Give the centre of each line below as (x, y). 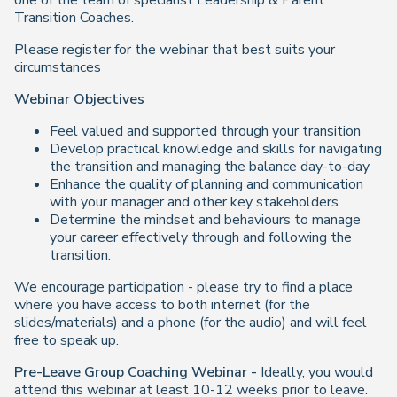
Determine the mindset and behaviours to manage (205, 220)
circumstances (58, 67)
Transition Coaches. (74, 18)
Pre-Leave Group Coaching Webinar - (137, 372)
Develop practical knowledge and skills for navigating (216, 149)
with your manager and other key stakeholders (194, 202)
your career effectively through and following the (201, 237)
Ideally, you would (317, 372)
